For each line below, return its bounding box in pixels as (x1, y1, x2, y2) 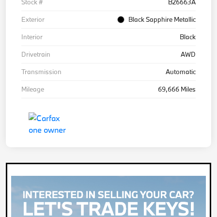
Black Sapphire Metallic (128, 15, 196, 24)
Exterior (21, 15, 45, 24)
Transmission (21, 67, 62, 77)
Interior (21, 32, 43, 42)
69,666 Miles (158, 85, 196, 94)
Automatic (166, 67, 196, 77)
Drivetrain (21, 50, 50, 59)
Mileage (21, 85, 44, 94)
